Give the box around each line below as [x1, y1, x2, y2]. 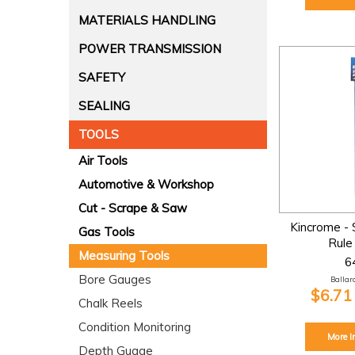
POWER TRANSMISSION [78, 41, 221, 56]
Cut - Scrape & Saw [78, 200, 187, 216]
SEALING [78, 98, 130, 113]
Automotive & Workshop [78, 177, 214, 192]
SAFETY [78, 70, 125, 85]
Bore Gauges [78, 272, 151, 287]
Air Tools [78, 153, 128, 168]
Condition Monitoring [78, 319, 191, 334]
